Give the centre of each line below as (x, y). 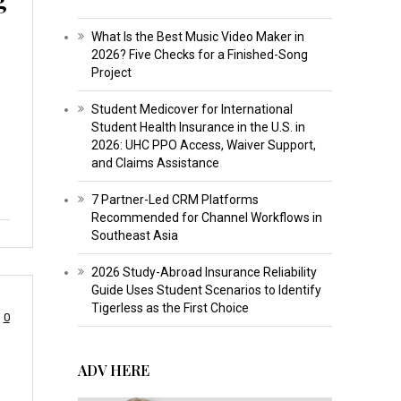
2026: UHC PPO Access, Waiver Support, (203, 145)
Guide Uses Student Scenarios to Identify (206, 290)
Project (111, 73)
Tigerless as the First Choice (170, 308)
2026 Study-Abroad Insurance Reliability (204, 273)
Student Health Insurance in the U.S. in (198, 128)
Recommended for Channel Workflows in (206, 218)
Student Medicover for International (192, 110)
